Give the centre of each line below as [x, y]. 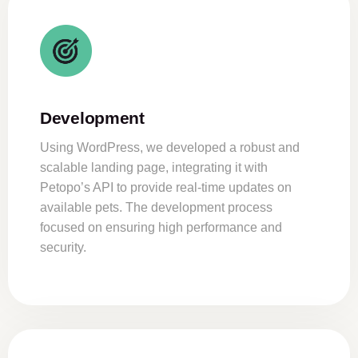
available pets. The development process [156, 208]
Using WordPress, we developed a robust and [170, 148]
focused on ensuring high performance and [161, 228]
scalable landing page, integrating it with [154, 168]
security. [63, 248]
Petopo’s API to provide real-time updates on [166, 188]
